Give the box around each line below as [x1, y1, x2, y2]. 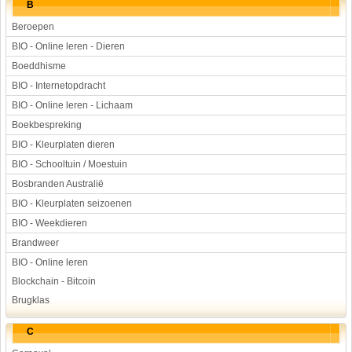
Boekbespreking [12, 119, 82, 130]
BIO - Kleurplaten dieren [12, 139, 115, 150]
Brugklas [12, 295, 49, 306]
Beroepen [12, 21, 54, 32]
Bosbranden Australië [12, 178, 104, 189]
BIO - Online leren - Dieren [12, 41, 125, 52]
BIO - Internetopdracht [12, 80, 105, 91]
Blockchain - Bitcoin [12, 276, 96, 287]
